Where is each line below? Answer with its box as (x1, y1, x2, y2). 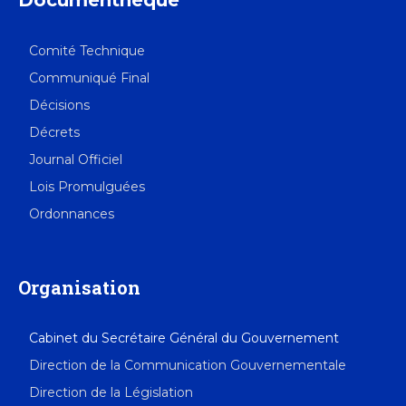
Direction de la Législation (29, 384, 193, 401)
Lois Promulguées (29, 179, 145, 196)
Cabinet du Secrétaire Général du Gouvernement (29, 330, 339, 347)
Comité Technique (29, 43, 145, 60)
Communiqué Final (29, 70, 150, 87)
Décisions (29, 97, 90, 114)
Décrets (29, 124, 80, 141)
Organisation (18, 275, 140, 300)
